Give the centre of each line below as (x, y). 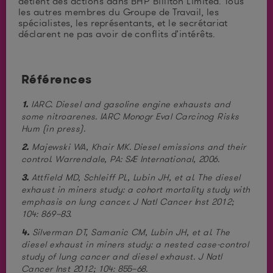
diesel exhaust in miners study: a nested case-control (135, 244)
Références (57, 79)
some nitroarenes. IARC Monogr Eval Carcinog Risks (130, 116)
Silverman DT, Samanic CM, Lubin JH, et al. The (130, 232)
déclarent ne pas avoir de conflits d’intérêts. (117, 34)
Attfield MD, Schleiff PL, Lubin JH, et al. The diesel (135, 177)
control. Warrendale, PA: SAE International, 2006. (121, 159)
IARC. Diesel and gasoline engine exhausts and (129, 104)
